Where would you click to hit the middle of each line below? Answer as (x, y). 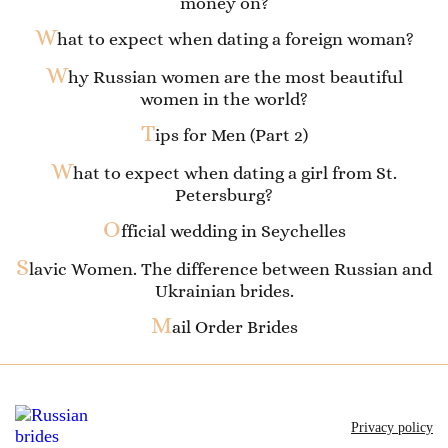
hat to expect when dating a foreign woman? (235, 39)
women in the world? (224, 99)
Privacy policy (392, 427)
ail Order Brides (234, 327)
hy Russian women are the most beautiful (235, 77)
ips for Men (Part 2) (231, 135)
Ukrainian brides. (224, 291)
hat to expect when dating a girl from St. (235, 173)
